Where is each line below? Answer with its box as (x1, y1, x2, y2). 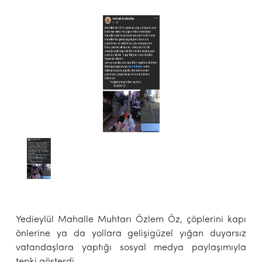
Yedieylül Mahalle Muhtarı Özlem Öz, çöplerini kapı (15, 215, 247, 225)
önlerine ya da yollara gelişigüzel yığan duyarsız (15, 229, 247, 239)
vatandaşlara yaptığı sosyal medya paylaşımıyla (15, 243, 247, 253)
